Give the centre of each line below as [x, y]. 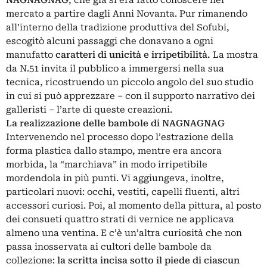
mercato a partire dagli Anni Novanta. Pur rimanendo [127, 13]
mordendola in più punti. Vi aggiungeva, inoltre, [115, 178]
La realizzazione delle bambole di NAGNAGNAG [115, 123]
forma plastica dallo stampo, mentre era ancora [114, 150]
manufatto [31, 55]
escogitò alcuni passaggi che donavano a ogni [110, 41]
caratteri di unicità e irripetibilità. [134, 55]
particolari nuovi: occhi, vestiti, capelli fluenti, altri [123, 192]
